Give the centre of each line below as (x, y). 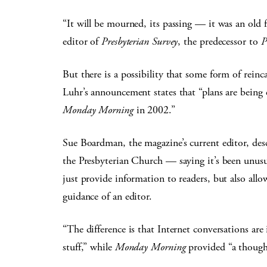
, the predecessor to (219, 41)
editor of (82, 41)
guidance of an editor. (108, 196)
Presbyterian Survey (140, 41)
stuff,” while (89, 247)
